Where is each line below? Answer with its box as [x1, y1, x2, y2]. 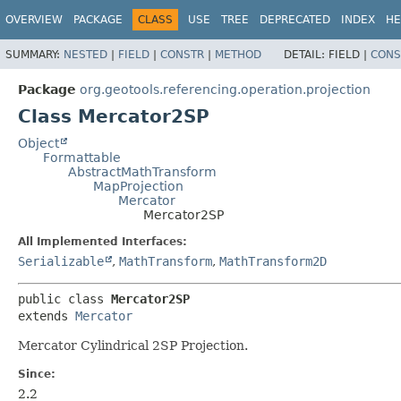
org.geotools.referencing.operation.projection [80, 81, 371, 97]
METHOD [215, 47, 261, 61]
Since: [18, 367, 55, 380]
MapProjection [93, 178, 183, 193]
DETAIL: [284, 47, 328, 61]
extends [18, 308, 75, 323]
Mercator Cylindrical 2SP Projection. [18, 337, 248, 353]
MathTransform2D [219, 253, 327, 269]
